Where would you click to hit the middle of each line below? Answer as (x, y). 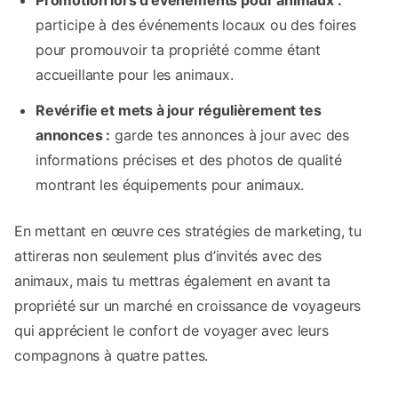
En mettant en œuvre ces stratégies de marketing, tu (188, 231)
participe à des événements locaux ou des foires (196, 25)
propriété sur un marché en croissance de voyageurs (188, 306)
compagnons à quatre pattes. (111, 356)
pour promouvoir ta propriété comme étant (178, 50)
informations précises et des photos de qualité (189, 160)
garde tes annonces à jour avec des (230, 135)
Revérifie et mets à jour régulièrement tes (179, 111)
